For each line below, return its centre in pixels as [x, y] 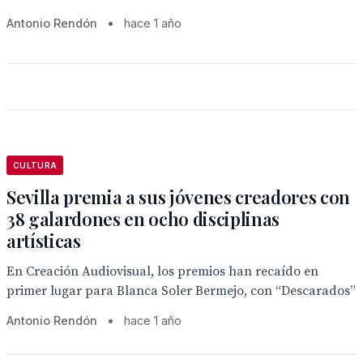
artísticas [44, 241]
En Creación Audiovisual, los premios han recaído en [162, 271]
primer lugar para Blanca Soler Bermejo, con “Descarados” [181, 291]
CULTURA [35, 165]
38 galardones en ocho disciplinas [143, 219]
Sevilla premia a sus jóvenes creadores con [179, 197]
